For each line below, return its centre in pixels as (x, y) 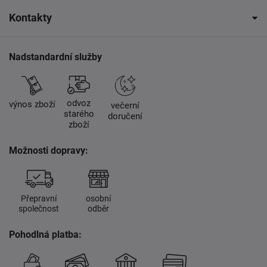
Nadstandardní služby (55, 57)
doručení (125, 117)
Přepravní (39, 198)
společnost (39, 208)
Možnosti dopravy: (49, 151)
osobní (98, 198)
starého (79, 114)
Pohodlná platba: (45, 234)
